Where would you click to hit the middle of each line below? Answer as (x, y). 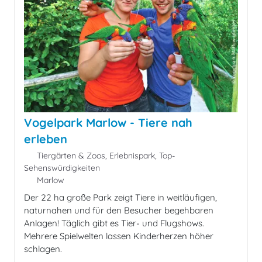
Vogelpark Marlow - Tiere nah (108, 122)
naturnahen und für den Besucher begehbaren (119, 210)
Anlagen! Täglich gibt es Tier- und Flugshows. (114, 223)
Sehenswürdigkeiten (62, 168)
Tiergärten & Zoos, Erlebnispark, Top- (104, 155)
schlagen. (43, 249)
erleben (46, 139)
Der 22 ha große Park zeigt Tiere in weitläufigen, (120, 197)
